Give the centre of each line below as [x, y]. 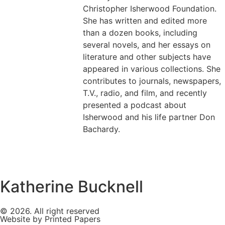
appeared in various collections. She [152, 69]
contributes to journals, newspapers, [152, 81]
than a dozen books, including [140, 33]
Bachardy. [101, 129]
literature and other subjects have [147, 57]
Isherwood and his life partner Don [149, 117]
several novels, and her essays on [147, 45]
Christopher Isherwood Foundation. [150, 9]
